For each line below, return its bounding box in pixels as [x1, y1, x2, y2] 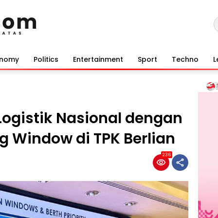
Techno [172, 54, 199, 64]
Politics [34, 54, 58, 64]
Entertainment [73, 54, 123, 64]
